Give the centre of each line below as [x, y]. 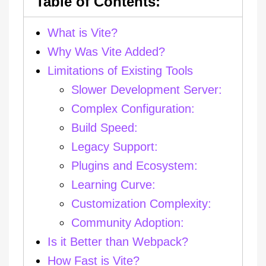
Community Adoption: [128, 223]
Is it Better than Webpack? [118, 242]
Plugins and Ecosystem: [134, 166]
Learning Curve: [113, 185]
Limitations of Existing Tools [120, 71]
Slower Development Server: [147, 90]
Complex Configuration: [133, 109]
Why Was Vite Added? [106, 52]
